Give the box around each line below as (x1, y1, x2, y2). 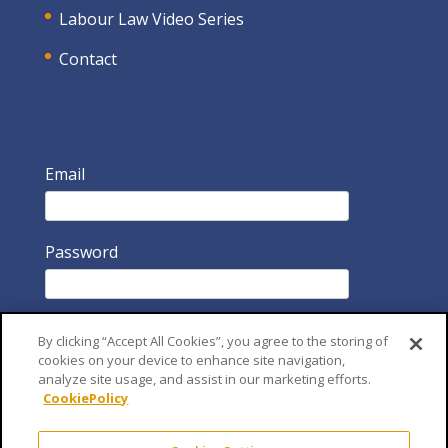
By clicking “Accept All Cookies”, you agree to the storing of (38, 332, 389, 350)
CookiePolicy (43, 389, 129, 407)
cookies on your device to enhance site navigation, (38, 351, 346, 369)
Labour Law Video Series (58, 7, 244, 30)
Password (44, 240, 118, 263)
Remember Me (65, 406, 176, 429)
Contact (58, 47, 117, 70)
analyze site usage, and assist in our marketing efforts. (38, 370, 372, 388)
